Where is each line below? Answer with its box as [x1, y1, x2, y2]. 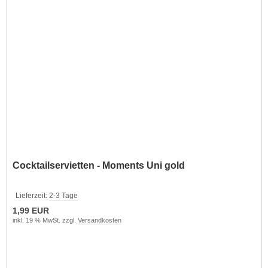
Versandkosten [78, 216, 121, 224]
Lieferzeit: [16, 191, 49, 200]
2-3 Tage [49, 191, 78, 200]
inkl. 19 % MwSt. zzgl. [13, 216, 78, 224]
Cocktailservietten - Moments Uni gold [13, 160, 185, 170]
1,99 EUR [13, 205, 49, 215]
